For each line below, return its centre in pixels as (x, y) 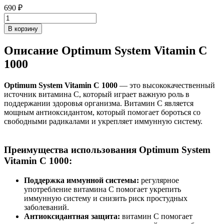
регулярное (159, 180)
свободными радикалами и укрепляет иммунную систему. (103, 121)
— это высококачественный (166, 85)
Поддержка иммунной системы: (81, 180)
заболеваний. (46, 207)
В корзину (23, 29)
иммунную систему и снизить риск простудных (106, 198)
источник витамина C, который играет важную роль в (97, 94)
